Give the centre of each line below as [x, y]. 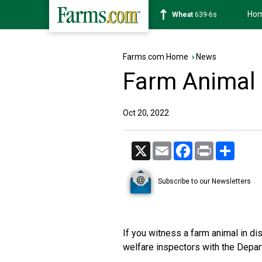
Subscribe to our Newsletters [204, 182]
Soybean [187, 15]
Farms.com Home [156, 57]
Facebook [210, 146]
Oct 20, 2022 [146, 113]
